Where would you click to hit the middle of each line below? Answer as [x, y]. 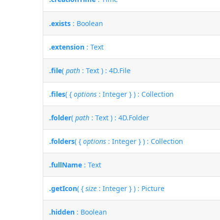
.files [57, 94]
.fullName [66, 165]
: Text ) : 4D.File [106, 70]
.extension [67, 47]
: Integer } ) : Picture [131, 188]
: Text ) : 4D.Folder [120, 117]
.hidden [62, 212]
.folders [62, 141]
